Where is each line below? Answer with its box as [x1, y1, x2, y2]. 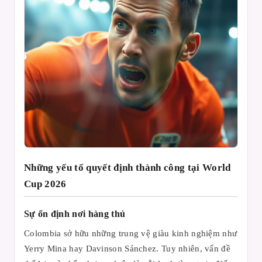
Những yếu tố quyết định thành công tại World [24, 162, 231, 173]
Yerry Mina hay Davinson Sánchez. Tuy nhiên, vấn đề [24, 243, 230, 253]
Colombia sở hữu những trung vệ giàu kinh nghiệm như [24, 228, 237, 238]
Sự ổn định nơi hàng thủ [24, 209, 126, 219]
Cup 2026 [24, 178, 67, 189]
